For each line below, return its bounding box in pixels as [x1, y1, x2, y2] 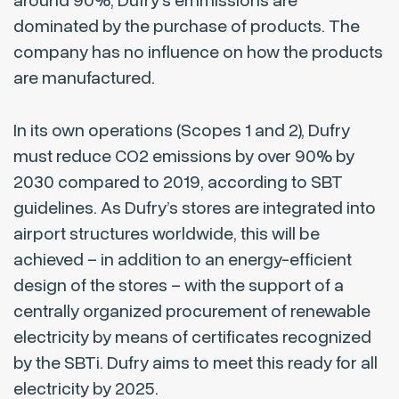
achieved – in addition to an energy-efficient [13, 248, 352, 273]
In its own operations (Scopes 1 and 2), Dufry [13, 118, 350, 143]
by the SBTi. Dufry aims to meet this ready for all [13, 351, 378, 376]
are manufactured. [13, 66, 155, 91]
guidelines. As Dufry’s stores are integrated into [13, 196, 376, 221]
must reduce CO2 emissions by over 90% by [13, 144, 354, 169]
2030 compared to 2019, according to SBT [13, 170, 343, 195]
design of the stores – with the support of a [13, 273, 344, 298]
